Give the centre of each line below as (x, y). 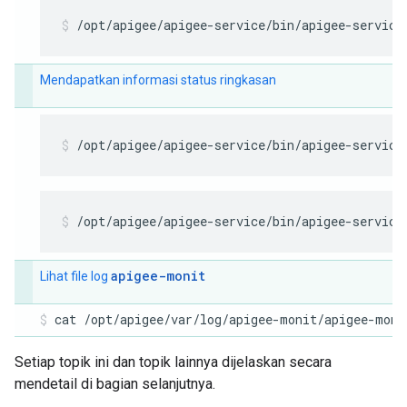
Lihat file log (75, 276)
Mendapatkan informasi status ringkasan (158, 80)
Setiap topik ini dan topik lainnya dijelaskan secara (173, 362)
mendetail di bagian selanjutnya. (115, 384)
